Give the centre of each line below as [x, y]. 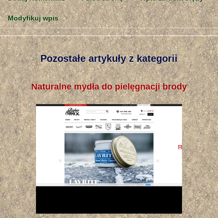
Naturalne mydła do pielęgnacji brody [109, 87]
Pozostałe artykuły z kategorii [109, 58]
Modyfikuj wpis [33, 18]
